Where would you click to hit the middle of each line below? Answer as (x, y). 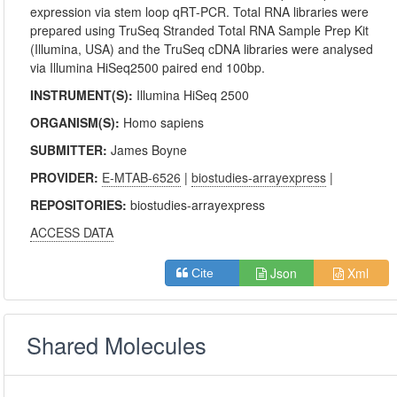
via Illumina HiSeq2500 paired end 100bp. (148, 67)
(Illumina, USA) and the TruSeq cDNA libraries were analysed (202, 49)
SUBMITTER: (71, 150)
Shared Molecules (117, 345)
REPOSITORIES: (81, 205)
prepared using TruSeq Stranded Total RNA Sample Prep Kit (200, 30)
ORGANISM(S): (77, 122)
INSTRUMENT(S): (84, 95)
